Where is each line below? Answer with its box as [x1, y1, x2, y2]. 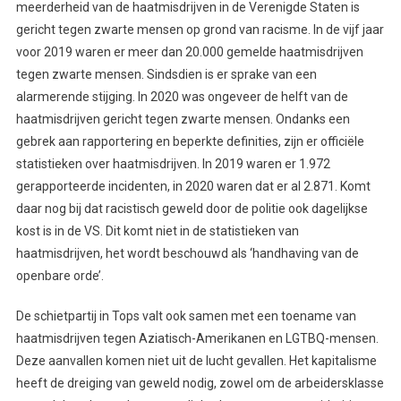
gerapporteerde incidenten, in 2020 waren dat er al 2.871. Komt [15, 178, 371, 193]
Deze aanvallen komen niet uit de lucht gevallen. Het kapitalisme [15, 353, 377, 368]
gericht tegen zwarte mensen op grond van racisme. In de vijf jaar [15, 21, 384, 37]
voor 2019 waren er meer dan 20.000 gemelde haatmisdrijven [15, 44, 363, 59]
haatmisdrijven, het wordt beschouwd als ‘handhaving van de [15, 245, 359, 260]
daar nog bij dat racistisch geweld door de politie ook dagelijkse [15, 200, 368, 216]
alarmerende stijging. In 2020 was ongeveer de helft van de [15, 89, 348, 104]
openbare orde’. [15, 268, 104, 283]
